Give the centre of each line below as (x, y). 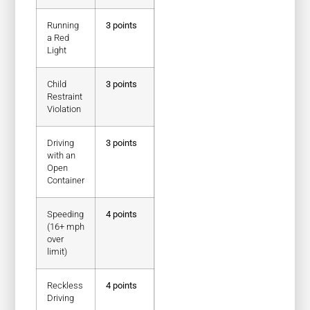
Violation (64, 109)
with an (62, 156)
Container (66, 181)
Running (63, 26)
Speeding (66, 215)
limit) (57, 252)
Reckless (65, 286)
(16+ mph (66, 227)
